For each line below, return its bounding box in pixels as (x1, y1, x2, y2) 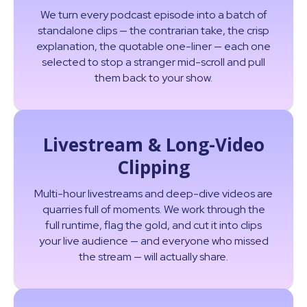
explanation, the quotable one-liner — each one (36, 39, 271, 54)
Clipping (117, 155, 190, 180)
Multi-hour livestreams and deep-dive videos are (34, 186, 273, 201)
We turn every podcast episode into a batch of (40, 8, 267, 23)
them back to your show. (95, 71, 212, 86)
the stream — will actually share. (79, 249, 228, 265)
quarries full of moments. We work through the (42, 202, 265, 217)
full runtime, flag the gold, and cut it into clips (45, 218, 262, 233)
